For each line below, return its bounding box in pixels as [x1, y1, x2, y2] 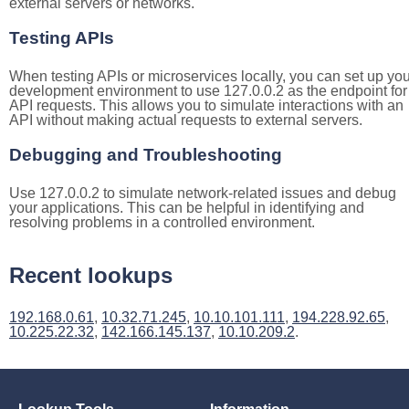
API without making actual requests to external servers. [9, 112, 362, 128]
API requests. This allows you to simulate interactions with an [9, 98, 404, 113]
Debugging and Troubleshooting [9, 145, 282, 164]
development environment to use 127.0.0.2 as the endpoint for [9, 83, 407, 99]
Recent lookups [9, 263, 173, 288]
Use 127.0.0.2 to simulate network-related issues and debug [9, 185, 396, 201]
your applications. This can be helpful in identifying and [9, 200, 364, 215]
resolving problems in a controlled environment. [9, 215, 315, 230]
